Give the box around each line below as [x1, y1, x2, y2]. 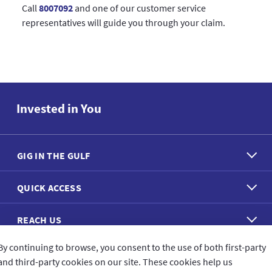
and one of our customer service [72, 2, 206, 15]
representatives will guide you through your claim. [21, 16, 225, 29]
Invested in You [16, 100, 101, 117]
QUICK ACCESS [17, 182, 81, 194]
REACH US [17, 214, 62, 226]
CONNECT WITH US [17, 249, 97, 262]
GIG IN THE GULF [17, 149, 90, 162]
